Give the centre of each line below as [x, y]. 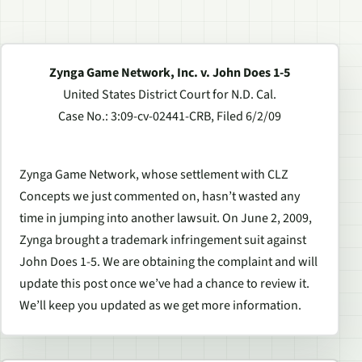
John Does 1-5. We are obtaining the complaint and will [168, 262]
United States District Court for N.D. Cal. [170, 95]
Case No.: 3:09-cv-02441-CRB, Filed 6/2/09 [170, 116]
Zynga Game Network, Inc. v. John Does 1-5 [170, 73]
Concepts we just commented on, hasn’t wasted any [160, 197]
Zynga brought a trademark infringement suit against [163, 240]
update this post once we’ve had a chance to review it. [164, 284]
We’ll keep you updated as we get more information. [160, 306]
